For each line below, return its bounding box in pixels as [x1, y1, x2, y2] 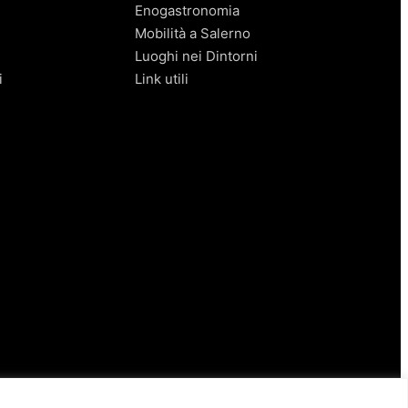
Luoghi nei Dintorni [135, 46, 258, 65]
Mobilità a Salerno [135, 24, 250, 42]
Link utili [135, 69, 189, 87]
